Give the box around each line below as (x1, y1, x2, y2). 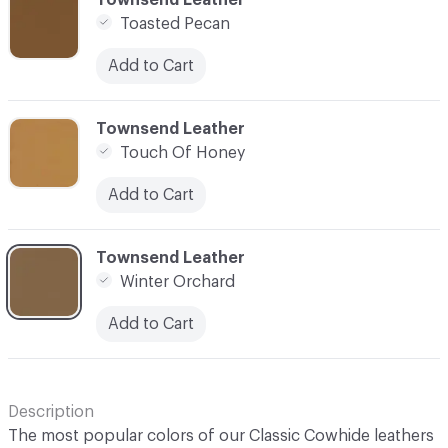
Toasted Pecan (120, 15, 230, 32)
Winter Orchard (120, 273, 235, 290)
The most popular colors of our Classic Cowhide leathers (8, 427, 434, 444)
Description (8, 403, 94, 420)
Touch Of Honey (120, 144, 245, 161)
